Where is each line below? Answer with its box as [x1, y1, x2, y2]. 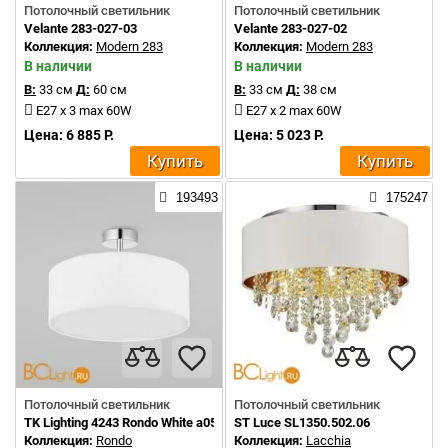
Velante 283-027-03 [24, 21, 137, 36]
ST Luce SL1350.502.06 [234, 415, 370, 430]
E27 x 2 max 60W [246, 103, 342, 118]
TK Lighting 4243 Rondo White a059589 [24, 415, 245, 430]
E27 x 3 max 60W [36, 103, 132, 118]
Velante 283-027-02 [234, 21, 347, 36]
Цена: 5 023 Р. [234, 127, 324, 143]
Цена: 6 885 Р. [24, 127, 114, 143]
